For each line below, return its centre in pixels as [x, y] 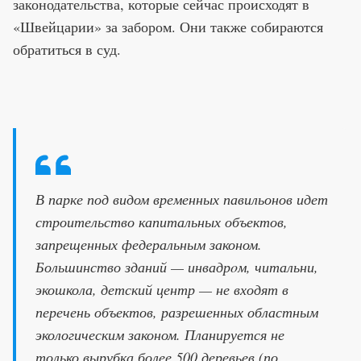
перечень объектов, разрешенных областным [177, 311]
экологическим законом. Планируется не [160, 334]
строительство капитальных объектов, [162, 221]
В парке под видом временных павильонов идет [182, 199]
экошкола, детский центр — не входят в [162, 289]
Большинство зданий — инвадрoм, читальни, [177, 266]
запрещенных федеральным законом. [149, 244]
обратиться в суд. [67, 49]
